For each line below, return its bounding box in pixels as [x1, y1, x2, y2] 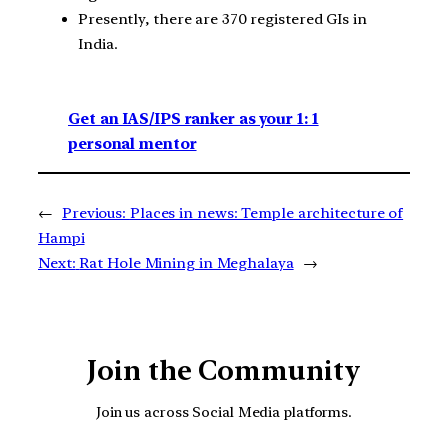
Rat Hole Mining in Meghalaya [79, 253, 294, 272]
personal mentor [68, 134, 197, 153]
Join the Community [87, 353, 361, 387]
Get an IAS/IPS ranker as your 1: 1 [68, 109, 319, 128]
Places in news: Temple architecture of [129, 203, 404, 222]
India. [78, 35, 118, 54]
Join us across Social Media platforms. [95, 403, 353, 421]
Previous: [61, 203, 127, 222]
